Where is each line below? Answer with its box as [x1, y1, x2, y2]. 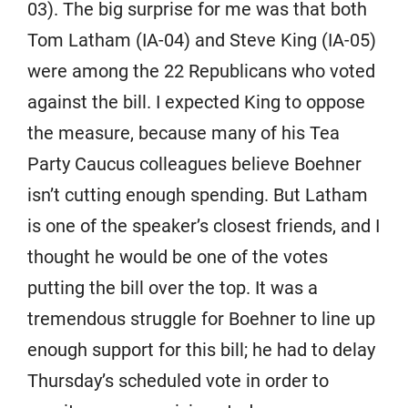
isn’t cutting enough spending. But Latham [27, 184, 368, 206]
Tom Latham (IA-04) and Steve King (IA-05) [27, 29, 376, 51]
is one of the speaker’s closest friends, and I [27, 215, 380, 237]
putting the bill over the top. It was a [27, 277, 318, 299]
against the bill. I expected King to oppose [27, 91, 365, 113]
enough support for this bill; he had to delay [27, 339, 375, 361]
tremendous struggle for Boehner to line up [27, 308, 375, 330]
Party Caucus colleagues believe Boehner [27, 153, 362, 175]
